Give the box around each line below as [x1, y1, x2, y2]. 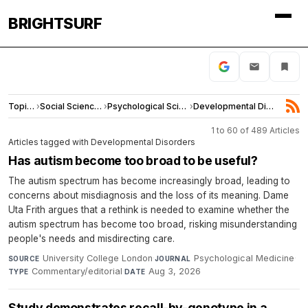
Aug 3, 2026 [148, 265, 201, 276]
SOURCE [8, 254, 40, 263]
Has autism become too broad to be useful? [8, 153, 258, 168]
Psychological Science [179, 100, 187, 111]
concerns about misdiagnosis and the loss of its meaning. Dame [8, 189, 289, 201]
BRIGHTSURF [8, 14, 102, 32]
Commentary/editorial [32, 265, 123, 276]
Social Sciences [93, 100, 102, 111]
